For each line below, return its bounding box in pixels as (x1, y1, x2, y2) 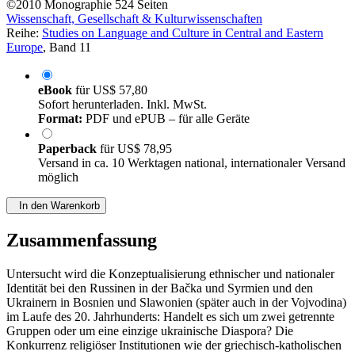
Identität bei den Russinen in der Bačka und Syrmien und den (6, 281, 313, 296)
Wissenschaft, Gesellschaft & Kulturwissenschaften (6, 12, 262, 26)
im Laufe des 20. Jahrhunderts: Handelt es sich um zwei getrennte (6, 310, 334, 324)
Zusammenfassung (6, 230, 157, 251)
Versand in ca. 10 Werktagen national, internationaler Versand (38, 156, 345, 170)
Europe (6, 40, 43, 55)
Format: (38, 112, 82, 126)
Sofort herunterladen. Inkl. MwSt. (38, 97, 207, 112)
